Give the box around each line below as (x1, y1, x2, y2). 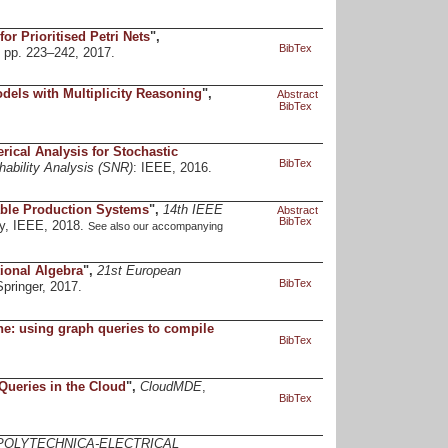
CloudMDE (139, 379, 202, 394)
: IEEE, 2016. (132, 161, 212, 176)
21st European (96, 264, 181, 279)
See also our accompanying (87, 219, 223, 232)
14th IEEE (162, 202, 223, 217)
